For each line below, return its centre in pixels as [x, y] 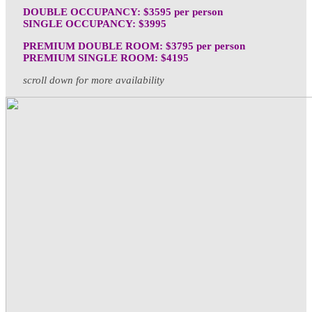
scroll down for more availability [94, 80]
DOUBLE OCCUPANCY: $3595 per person [123, 12]
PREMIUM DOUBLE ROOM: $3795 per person [134, 46]
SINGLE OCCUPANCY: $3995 [95, 24]
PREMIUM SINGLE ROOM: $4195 [106, 58]
